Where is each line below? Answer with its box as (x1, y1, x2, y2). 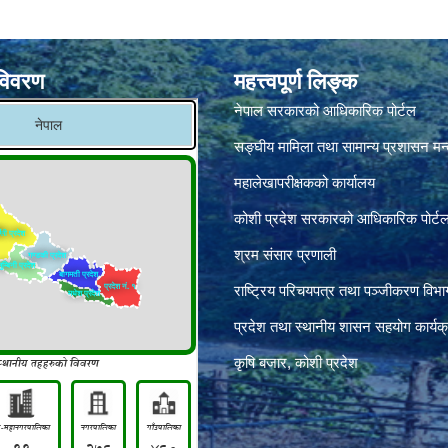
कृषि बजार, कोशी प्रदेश (234, 354, 358, 371)
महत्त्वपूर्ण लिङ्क (234, 69, 357, 94)
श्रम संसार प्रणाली (234, 246, 336, 263)
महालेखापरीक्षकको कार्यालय (234, 174, 375, 191)
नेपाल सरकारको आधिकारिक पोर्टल (234, 102, 416, 119)
